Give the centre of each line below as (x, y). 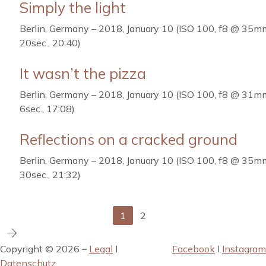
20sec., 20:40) (50, 43)
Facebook (194, 249)
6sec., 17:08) (47, 109)
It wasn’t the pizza (83, 74)
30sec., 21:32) (50, 175)
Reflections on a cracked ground (129, 140)
